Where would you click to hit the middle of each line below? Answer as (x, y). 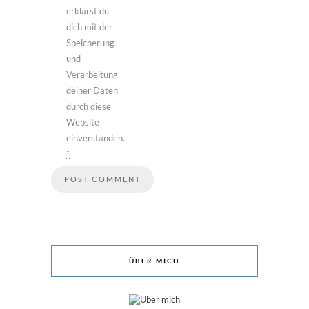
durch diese (89, 107)
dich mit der (89, 27)
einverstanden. (96, 138)
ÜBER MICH (154, 261)
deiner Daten (92, 91)
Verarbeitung (92, 75)
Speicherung (90, 43)
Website (83, 122)
